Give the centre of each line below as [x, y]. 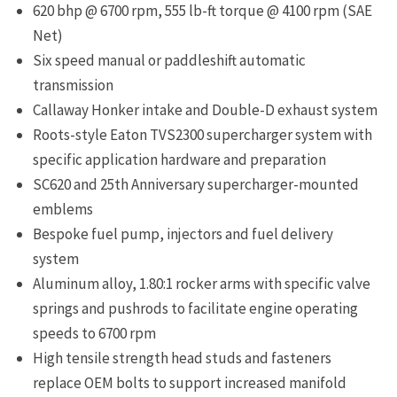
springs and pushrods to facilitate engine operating [195, 308]
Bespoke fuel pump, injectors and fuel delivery [183, 234]
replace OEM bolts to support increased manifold [190, 382]
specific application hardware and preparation [179, 159]
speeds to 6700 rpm [94, 333]
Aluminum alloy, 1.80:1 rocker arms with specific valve [202, 283]
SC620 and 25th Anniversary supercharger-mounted [196, 184]
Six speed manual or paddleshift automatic [169, 60]
